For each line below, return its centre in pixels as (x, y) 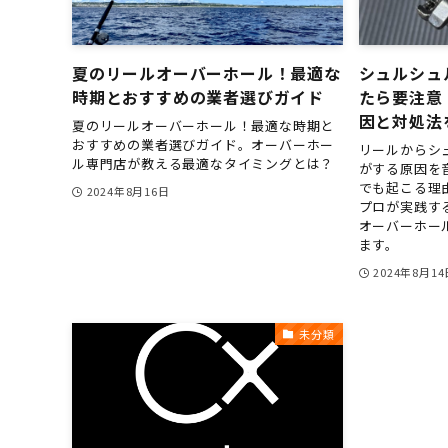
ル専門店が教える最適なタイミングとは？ (203, 163)
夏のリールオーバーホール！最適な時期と (203, 125)
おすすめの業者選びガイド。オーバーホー (203, 144)
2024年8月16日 (128, 190)
